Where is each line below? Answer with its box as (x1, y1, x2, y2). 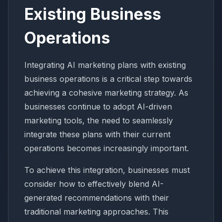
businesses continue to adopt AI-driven (24, 101, 172, 111)
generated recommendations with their (24, 192, 169, 203)
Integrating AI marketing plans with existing (24, 59, 186, 70)
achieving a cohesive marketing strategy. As (24, 87, 188, 98)
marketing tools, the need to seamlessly (24, 115, 173, 125)
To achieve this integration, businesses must (24, 165, 190, 175)
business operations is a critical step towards (24, 73, 192, 84)
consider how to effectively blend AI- (24, 178, 164, 189)
